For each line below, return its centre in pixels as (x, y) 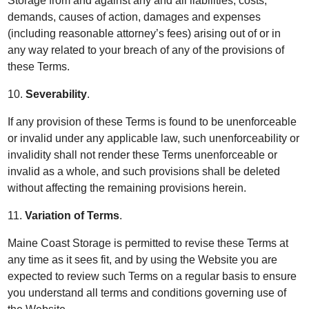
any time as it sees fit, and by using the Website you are (143, 260)
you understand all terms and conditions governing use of (147, 293)
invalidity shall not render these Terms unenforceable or (143, 155)
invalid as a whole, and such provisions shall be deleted (144, 171)
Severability (57, 94)
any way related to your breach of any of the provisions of (146, 50)
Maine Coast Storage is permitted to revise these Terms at (148, 243)
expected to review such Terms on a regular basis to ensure (152, 276)
